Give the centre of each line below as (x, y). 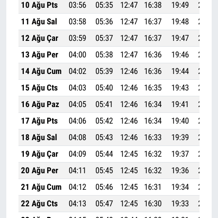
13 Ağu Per (39, 55)
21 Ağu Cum (41, 187)
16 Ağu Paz (40, 104)
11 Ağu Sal (39, 22)
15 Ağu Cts (39, 88)
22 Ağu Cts (39, 204)
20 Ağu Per (39, 171)
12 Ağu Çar (39, 38)
